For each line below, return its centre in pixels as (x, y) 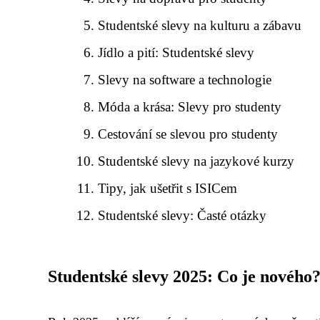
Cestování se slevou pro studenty (188, 134)
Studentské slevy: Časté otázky (182, 215)
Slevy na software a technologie (185, 80)
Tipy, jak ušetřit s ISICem (168, 188)
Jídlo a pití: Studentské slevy (176, 52)
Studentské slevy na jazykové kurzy (196, 161)
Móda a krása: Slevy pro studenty (190, 107)
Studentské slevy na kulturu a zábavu (200, 25)
